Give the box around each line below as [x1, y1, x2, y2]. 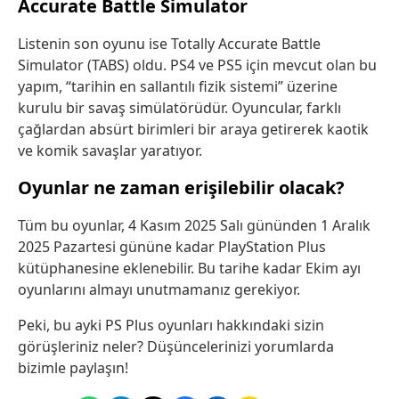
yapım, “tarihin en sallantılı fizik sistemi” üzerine [18, 76, 338, 96]
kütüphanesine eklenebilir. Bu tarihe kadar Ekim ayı [18, 257, 361, 278]
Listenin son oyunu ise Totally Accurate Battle [18, 33, 321, 53]
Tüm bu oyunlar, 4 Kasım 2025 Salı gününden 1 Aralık [18, 215, 370, 235]
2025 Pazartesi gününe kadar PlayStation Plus [18, 236, 326, 256]
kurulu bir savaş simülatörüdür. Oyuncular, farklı [18, 97, 341, 118]
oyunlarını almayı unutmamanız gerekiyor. [18, 279, 300, 299]
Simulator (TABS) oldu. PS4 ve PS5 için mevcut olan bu [18, 54, 377, 75]
